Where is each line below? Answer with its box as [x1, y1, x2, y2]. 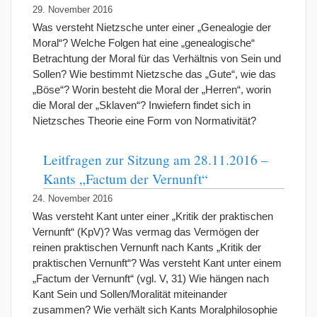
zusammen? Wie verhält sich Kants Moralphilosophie [33, 304, 277, 316]
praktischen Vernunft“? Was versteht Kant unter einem [33, 257, 282, 269]
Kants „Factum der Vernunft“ [43, 169, 208, 188]
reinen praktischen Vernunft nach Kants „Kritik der [33, 241, 261, 253]
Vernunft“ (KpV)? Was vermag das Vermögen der [33, 226, 259, 238]
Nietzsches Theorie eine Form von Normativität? [33, 115, 256, 127]
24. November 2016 [33, 194, 113, 204]
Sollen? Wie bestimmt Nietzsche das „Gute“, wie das [33, 68, 276, 80]
